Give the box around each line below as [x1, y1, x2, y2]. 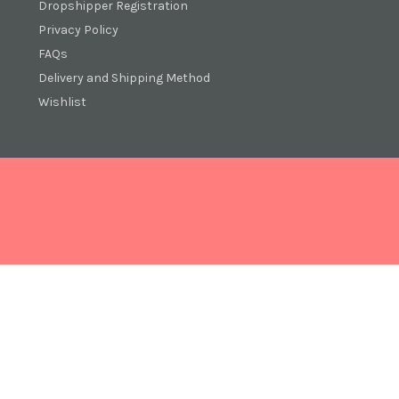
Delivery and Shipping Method [37, 69, 210, 85]
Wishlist [37, 94, 86, 110]
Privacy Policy [37, 21, 118, 37]
